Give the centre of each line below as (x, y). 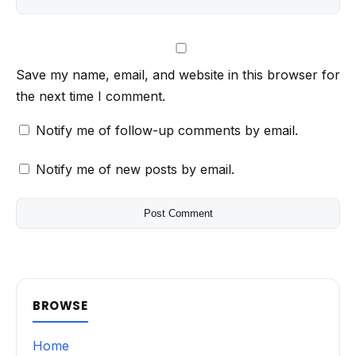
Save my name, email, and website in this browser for (178, 74)
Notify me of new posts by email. (135, 169)
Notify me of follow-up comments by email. (167, 130)
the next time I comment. (91, 96)
